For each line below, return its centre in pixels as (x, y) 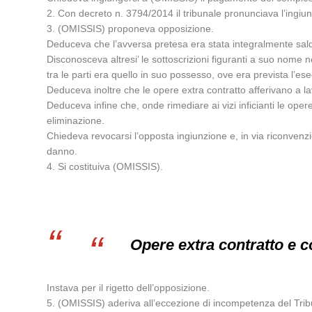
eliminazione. (76, 120)
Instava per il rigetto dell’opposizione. (128, 288)
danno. (62, 151)
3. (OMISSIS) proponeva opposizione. (131, 29)
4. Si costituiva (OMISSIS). (105, 166)
